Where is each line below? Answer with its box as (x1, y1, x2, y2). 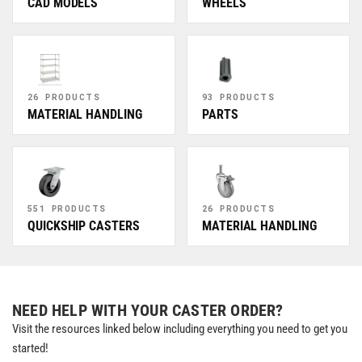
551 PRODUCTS (27, 202, 107, 214)
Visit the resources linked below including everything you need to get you (12, 321, 347, 336)
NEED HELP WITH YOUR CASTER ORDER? (12, 300, 284, 320)
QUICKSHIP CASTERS (27, 217, 140, 234)
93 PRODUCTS (202, 90, 276, 103)
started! (12, 340, 48, 356)
